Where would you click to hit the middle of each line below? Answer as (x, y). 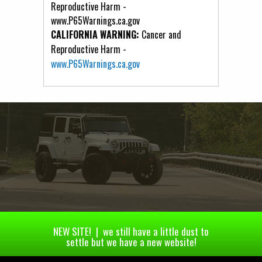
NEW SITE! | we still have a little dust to (131, 232)
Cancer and (160, 34)
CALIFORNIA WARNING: (95, 34)
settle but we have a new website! (131, 242)
